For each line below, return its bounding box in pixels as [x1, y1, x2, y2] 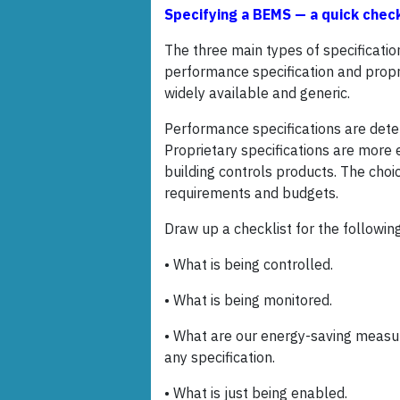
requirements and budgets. [164, 184, 338, 203]
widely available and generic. [164, 84, 350, 103]
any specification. [164, 348, 275, 367]
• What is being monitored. [164, 291, 332, 310]
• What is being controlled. [164, 255, 333, 274]
